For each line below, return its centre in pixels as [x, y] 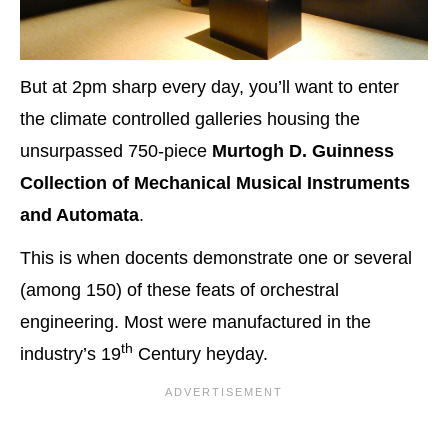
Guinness [353, 151]
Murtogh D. [259, 151]
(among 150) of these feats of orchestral [179, 289]
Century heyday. [200, 353]
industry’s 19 [70, 353]
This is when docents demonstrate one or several [216, 257]
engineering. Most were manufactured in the [195, 321]
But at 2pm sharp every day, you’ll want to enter [209, 87]
